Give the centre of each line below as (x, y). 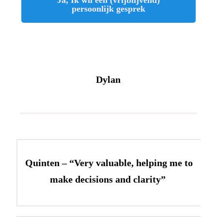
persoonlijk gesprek (108, 8)
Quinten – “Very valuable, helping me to (109, 163)
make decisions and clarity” (109, 179)
